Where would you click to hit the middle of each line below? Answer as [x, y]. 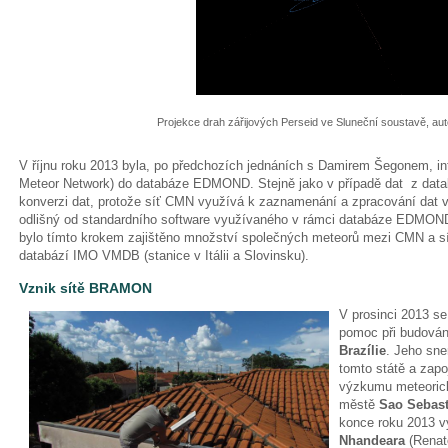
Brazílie [362, 350]
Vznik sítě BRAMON [87, 287]
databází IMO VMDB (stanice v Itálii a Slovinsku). [164, 255]
